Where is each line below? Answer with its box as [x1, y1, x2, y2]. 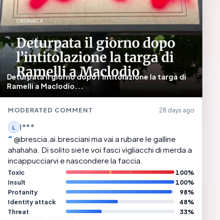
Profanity [8, 188, 38, 196]
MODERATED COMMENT [8, 106, 93, 114]
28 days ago [159, 106, 195, 114]
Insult [8, 178, 26, 186]
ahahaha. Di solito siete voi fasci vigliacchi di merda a [8, 145, 192, 155]
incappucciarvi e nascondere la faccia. [8, 156, 143, 165]
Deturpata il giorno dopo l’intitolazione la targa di [6, 72, 186, 81]
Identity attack [8, 197, 56, 206]
